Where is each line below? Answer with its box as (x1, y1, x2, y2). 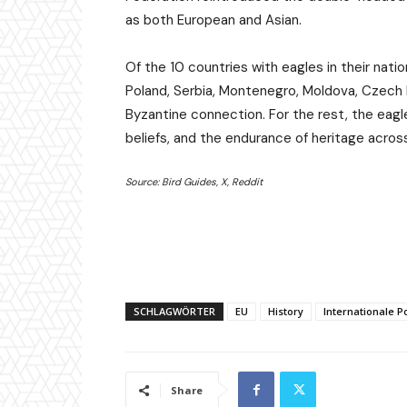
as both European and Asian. (125, 11, 302, 30)
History (268, 304, 303, 319)
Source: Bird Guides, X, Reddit (125, 175, 263, 189)
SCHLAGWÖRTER (134, 304, 215, 319)
